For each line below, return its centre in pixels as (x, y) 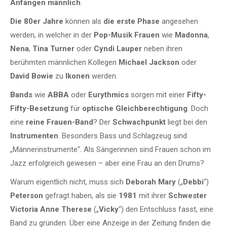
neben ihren (162, 48)
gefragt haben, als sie (82, 195)
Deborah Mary (151, 182)
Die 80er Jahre (37, 21)
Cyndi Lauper (118, 48)
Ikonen (78, 76)
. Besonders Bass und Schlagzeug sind (123, 136)
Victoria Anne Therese (51, 209)
